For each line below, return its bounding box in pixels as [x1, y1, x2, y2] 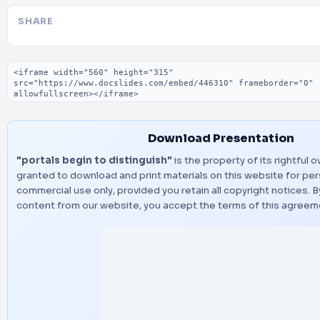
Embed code [6, 60, 79, 75]
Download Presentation [148, 131, 294, 146]
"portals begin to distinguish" [16, 154, 172, 166]
